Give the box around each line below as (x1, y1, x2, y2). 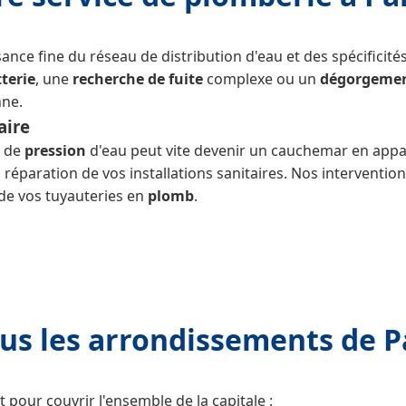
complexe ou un (203, 69, 320, 89)
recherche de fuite (72, 69, 203, 89)
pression (24, 140, 86, 160)
